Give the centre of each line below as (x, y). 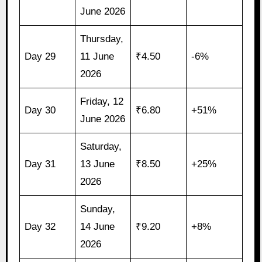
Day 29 (40, 57)
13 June (98, 164)
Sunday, (98, 209)
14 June (98, 227)
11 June (97, 57)
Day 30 (40, 111)
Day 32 (40, 227)
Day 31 (40, 164)
